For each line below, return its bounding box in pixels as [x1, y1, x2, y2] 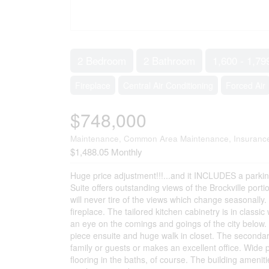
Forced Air [226, 79, 265, 91]
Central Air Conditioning [123, 79, 213, 91]
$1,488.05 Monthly [70, 145, 142, 158]
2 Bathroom [144, 53, 195, 68]
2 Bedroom [77, 53, 126, 68]
